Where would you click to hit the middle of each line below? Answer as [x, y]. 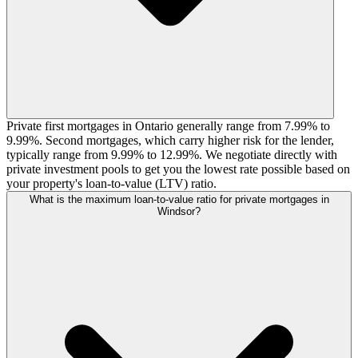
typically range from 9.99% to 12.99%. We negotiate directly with [172, 155]
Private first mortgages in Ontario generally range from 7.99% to [168, 126]
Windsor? [179, 212]
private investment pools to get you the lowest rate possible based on [178, 169]
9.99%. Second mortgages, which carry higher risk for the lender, [170, 141]
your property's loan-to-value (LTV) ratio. [111, 184]
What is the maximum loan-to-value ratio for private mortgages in [179, 200]
